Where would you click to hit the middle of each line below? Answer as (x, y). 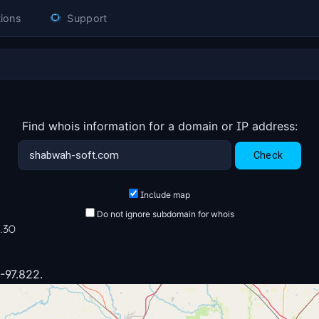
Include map (164, 195)
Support (86, 18)
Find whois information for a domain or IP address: (159, 126)
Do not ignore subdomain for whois (164, 214)
